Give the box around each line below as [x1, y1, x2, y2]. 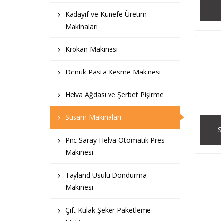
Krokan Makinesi [65, 44, 118, 54]
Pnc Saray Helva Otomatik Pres [65, 135, 165, 145]
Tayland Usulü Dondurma [65, 170, 147, 180]
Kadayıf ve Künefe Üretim [65, 9, 147, 19]
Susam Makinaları [65, 112, 121, 122]
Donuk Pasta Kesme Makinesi [65, 67, 161, 76]
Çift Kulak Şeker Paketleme [65, 205, 151, 215]
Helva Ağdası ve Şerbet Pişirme [65, 90, 164, 99]
